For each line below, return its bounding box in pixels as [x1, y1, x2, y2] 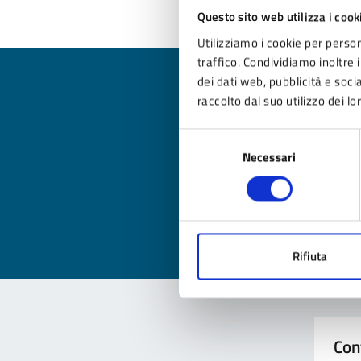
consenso [178, 167, 228, 186]
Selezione [178, 128, 228, 147]
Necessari [243, 147, 296, 167]
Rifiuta [293, 247, 327, 266]
